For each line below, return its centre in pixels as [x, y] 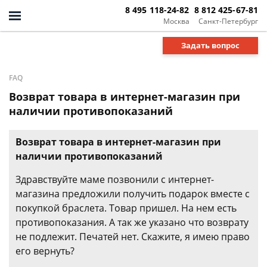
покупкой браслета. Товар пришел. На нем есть [126, 208]
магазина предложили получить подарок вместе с [133, 194]
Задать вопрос [210, 45]
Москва [176, 21]
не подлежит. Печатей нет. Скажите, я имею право [133, 237]
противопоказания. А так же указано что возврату [132, 222]
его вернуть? [45, 251]
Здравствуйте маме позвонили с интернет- [115, 179]
